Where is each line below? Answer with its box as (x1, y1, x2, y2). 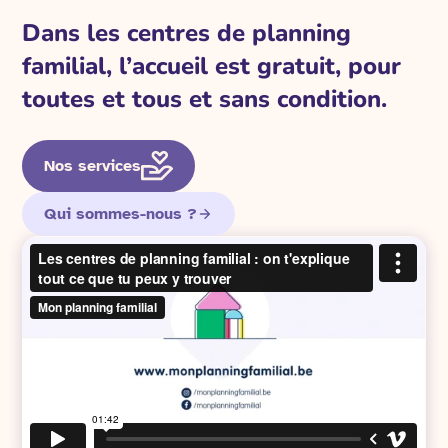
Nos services (44, 156, 142, 177)
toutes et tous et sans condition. (22, 83, 395, 116)
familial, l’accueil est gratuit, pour (22, 50, 402, 83)
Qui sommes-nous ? (44, 204, 198, 225)
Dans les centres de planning (22, 17, 352, 50)
